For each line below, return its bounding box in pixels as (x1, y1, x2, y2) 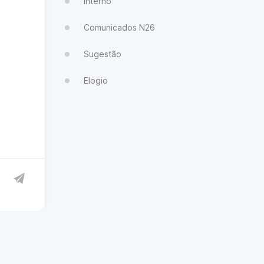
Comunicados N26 (84, 22, 155, 32)
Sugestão (84, 49, 121, 59)
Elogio (84, 75, 108, 85)
